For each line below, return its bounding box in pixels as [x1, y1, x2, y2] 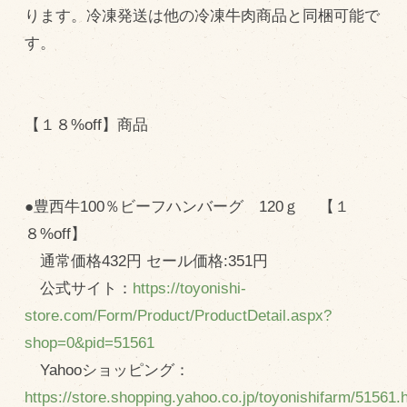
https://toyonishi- [132, 279, 246, 297]
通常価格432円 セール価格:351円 [24, 252, 268, 270]
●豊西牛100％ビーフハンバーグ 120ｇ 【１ [24, 197, 350, 215]
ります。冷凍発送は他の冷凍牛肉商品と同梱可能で [24, 6, 380, 25]
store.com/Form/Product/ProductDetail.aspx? [24, 306, 332, 324]
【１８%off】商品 [24, 115, 148, 134]
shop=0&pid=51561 [24, 333, 154, 352]
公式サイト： [24, 279, 133, 297]
